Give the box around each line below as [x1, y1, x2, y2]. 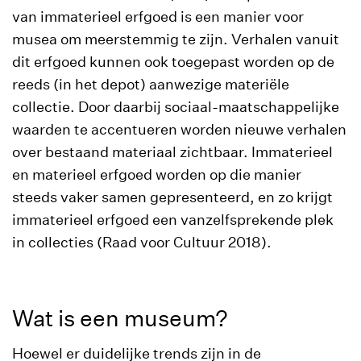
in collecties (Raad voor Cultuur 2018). [12, 234, 272, 251]
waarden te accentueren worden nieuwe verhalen [12, 121, 346, 138]
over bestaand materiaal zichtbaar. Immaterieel [12, 143, 333, 160]
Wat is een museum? [12, 305, 228, 331]
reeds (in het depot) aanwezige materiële [12, 76, 289, 93]
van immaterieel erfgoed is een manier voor [12, 8, 304, 25]
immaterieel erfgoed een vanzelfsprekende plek [12, 211, 334, 228]
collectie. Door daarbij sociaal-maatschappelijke [12, 98, 339, 115]
